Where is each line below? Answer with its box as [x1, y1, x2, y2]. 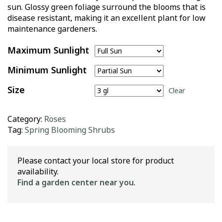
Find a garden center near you [17, 176, 134, 188]
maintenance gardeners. [7, 23, 97, 35]
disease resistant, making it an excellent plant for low [7, 12, 206, 24]
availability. [17, 166, 58, 177]
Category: [7, 113, 44, 125]
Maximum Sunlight [7, 44, 89, 57]
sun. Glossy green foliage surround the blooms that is [7, 1, 206, 13]
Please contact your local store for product [17, 155, 174, 166]
